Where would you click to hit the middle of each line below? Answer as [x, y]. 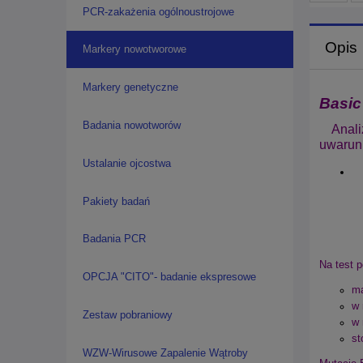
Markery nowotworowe [134, 49]
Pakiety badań [116, 201]
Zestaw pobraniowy [127, 314]
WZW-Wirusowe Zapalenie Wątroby [165, 352]
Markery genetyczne [130, 88]
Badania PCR [114, 239]
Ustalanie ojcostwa [126, 163]
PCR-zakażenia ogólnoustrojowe [158, 11]
